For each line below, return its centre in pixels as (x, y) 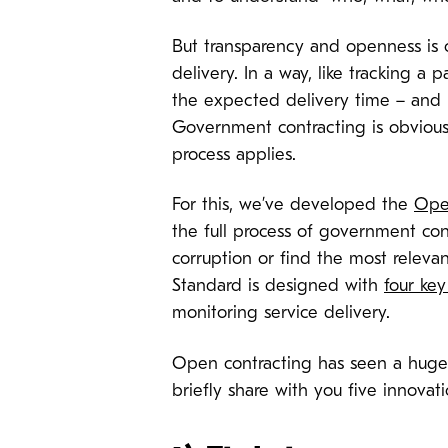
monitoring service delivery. (287, 314)
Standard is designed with (278, 287)
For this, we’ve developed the (293, 206)
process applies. (234, 155)
